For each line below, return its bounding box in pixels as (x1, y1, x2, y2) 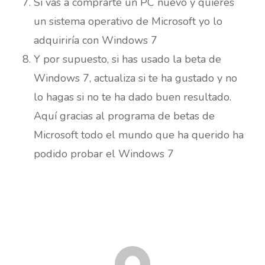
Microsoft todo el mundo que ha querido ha (33, 128, 244, 143)
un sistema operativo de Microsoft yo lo (33, 14, 222, 29)
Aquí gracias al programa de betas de (33, 109, 215, 124)
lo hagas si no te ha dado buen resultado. (33, 90, 231, 105)
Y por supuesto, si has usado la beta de (33, 52, 221, 67)
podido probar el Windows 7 (33, 147, 174, 161)
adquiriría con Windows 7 (33, 33, 157, 48)
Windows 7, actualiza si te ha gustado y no (33, 71, 237, 86)
